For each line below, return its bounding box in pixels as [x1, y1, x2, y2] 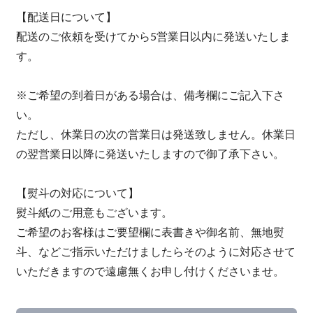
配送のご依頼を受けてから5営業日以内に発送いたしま [15, 29, 291, 43]
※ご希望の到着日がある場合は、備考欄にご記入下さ [15, 88, 284, 102]
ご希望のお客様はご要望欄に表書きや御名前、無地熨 [15, 225, 284, 239]
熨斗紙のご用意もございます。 [15, 205, 173, 219]
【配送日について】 [15, 10, 117, 24]
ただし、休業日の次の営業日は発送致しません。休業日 [15, 127, 296, 141]
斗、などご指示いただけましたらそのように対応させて [15, 245, 296, 259]
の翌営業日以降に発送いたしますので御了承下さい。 [15, 147, 284, 161]
